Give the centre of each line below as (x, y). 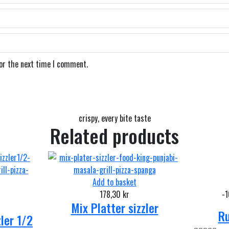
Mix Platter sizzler (114, 207)
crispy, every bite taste (114, 118)
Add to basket (114, 182)
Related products (114, 135)
